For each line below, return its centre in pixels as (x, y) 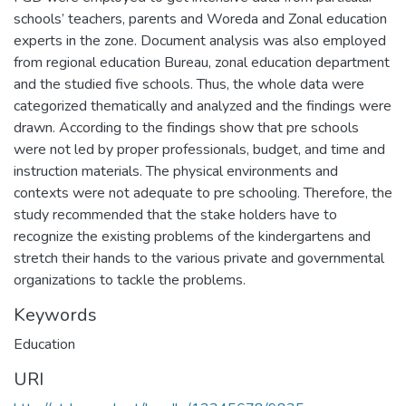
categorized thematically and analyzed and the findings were (203, 106)
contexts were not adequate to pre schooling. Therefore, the (203, 193)
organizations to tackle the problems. (130, 280)
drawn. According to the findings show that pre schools (186, 127)
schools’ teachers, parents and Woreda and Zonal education (200, 19)
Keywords (55, 314)
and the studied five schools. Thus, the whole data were (189, 84)
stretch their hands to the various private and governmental (199, 258)
